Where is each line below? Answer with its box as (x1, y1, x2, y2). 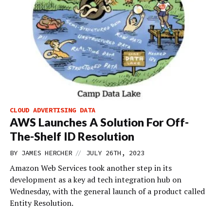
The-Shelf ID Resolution (10, 129, 134, 143)
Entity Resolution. (10, 198, 73, 208)
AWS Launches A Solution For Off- (10, 115, 189, 129)
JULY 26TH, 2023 (86, 148, 145, 157)
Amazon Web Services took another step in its (10, 163, 172, 173)
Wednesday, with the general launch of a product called (10, 186, 205, 197)
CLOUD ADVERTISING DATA (10, 106, 95, 114)
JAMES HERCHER (21, 148, 72, 157)
